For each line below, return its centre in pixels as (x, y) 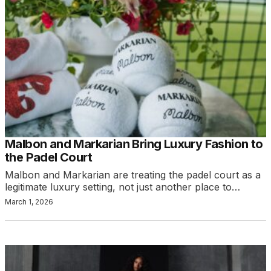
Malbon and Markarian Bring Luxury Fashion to (134, 144)
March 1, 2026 (29, 201)
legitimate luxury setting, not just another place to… (122, 187)
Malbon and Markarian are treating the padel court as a (133, 175)
